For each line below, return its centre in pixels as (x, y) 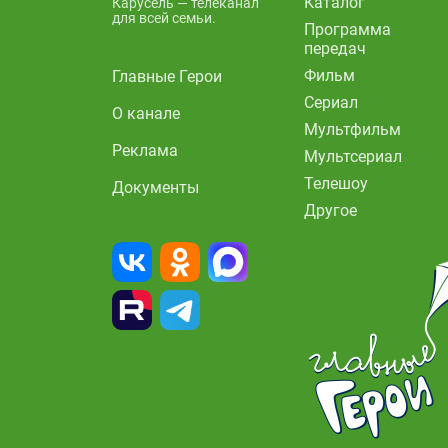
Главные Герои (167, 76)
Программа (347, 29)
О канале (146, 113)
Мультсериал (353, 156)
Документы (155, 187)
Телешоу (336, 183)
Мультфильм (352, 129)
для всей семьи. (164, 17)
